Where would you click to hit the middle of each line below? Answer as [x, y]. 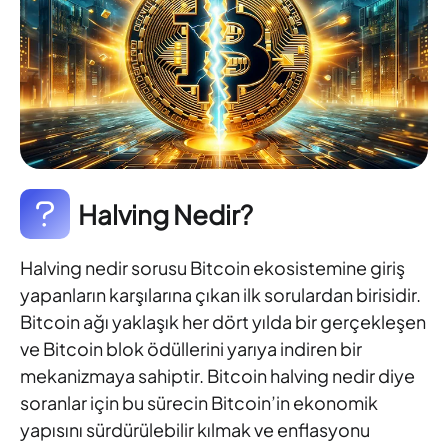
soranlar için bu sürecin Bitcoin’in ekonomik [199, 403]
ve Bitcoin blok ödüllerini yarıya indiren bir [191, 349]
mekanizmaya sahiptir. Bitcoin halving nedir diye [217, 376]
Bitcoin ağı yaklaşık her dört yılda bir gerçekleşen [223, 322]
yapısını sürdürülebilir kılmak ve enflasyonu [195, 430]
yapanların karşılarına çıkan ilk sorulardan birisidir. [220, 295]
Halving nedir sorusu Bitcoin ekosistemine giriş [212, 268]
